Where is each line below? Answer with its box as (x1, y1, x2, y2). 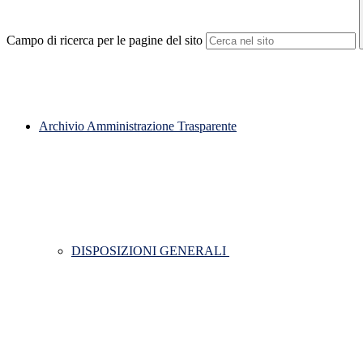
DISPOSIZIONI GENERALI (71, 244, 229, 258)
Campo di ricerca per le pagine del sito (6, 33, 203, 48)
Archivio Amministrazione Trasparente (39, 119, 237, 134)
